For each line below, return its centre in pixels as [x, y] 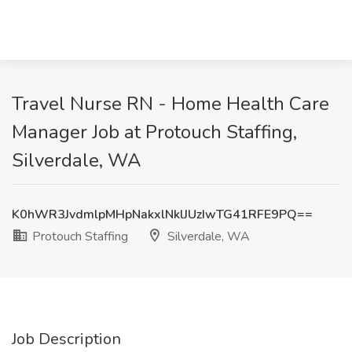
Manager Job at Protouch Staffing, [154, 132]
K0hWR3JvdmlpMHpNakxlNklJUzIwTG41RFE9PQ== [162, 214]
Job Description [66, 339]
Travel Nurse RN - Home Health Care [170, 104]
